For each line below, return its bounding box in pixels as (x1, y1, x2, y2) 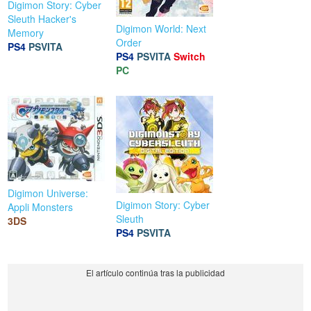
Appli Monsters (8, 200, 74, 215)
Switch (174, 49, 206, 64)
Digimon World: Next (116, 22, 207, 36)
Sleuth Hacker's (8, 12, 77, 26)
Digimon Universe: (8, 186, 89, 201)
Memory (8, 26, 44, 40)
